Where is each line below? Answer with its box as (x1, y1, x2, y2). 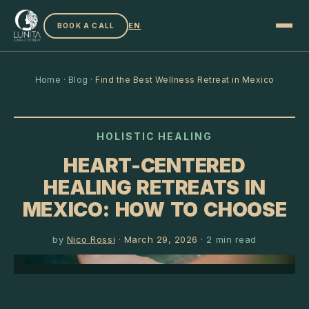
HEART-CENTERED (63, 153, 246, 177)
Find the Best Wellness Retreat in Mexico (95, 74, 275, 85)
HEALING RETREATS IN (43, 175, 266, 199)
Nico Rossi (66, 234, 116, 245)
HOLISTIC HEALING (96, 130, 213, 142)
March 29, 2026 (123, 234, 198, 245)
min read (212, 234, 257, 245)
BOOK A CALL (57, 21, 115, 30)
